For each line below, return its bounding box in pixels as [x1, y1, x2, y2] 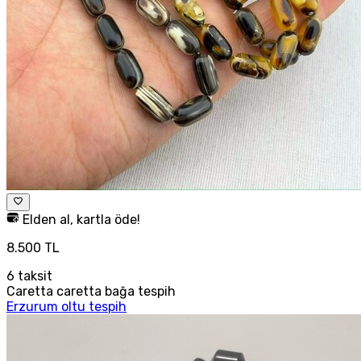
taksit [15, 268, 52, 284]
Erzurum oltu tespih [6, 298, 127, 314]
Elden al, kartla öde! [19, 211, 140, 227]
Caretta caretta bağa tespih [6, 283, 176, 299]
